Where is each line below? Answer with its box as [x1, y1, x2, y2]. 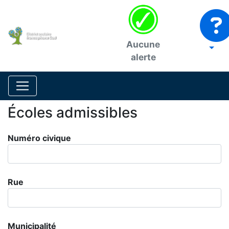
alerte [130, 52, 156, 62]
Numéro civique [8, 133, 71, 143]
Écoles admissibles [8, 104, 138, 121]
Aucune [126, 39, 160, 50]
